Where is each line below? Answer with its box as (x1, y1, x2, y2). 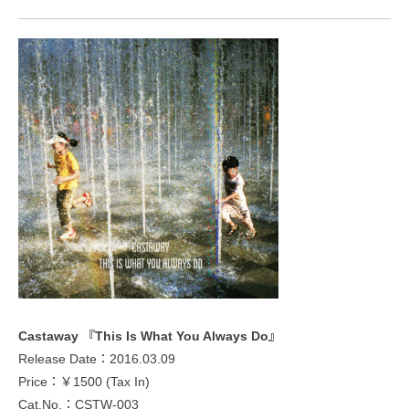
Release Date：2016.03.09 (18, 351, 175, 366)
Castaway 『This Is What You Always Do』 (18, 328, 281, 343)
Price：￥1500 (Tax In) (18, 373, 150, 389)
